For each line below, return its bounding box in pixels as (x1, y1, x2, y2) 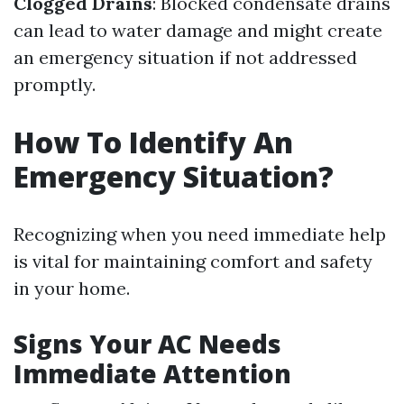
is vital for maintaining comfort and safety (14, 250, 372, 272)
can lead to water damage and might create (14, 19, 382, 41)
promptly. (14, 73, 96, 96)
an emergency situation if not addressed (14, 46, 357, 69)
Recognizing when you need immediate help (14, 223, 386, 245)
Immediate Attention (14, 356, 291, 390)
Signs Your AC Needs (14, 326, 281, 361)
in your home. (14, 277, 130, 299)
